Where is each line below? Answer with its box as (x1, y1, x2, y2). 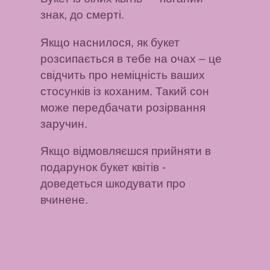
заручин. (40, 117, 88, 130)
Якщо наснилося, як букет (40, 36, 180, 49)
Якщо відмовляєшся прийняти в (40, 145, 212, 158)
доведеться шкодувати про (40, 177, 186, 190)
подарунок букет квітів (40, 161, 160, 174)
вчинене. (40, 193, 89, 207)
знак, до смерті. (40, 8, 125, 22)
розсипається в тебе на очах (40, 52, 196, 65)
